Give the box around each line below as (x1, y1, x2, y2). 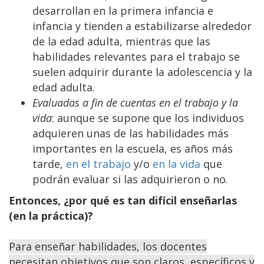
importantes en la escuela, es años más (32, 141, 233, 156)
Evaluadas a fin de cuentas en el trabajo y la (32, 95, 238, 110)
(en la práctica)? (9, 208, 93, 223)
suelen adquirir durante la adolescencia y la (32, 64, 252, 79)
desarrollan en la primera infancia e (32, 3, 213, 18)
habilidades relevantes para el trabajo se (32, 49, 240, 64)
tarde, (32, 156, 66, 171)
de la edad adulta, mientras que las (32, 34, 210, 48)
